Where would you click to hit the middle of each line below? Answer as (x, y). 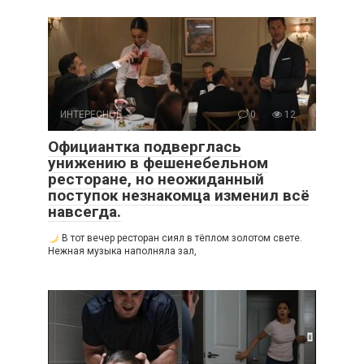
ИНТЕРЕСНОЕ (91, 115)
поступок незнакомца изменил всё (179, 196)
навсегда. (84, 212)
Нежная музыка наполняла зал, (122, 251)
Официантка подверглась (145, 147)
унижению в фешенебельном (158, 163)
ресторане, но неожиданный (156, 180)
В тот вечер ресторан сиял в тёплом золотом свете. (180, 238)
